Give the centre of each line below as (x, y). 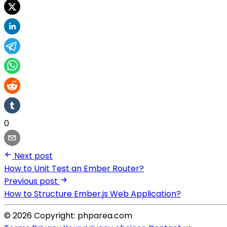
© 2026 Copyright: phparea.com (68, 215)
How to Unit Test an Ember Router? (74, 168)
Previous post (31, 181)
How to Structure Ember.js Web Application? (92, 194)
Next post (33, 156)
